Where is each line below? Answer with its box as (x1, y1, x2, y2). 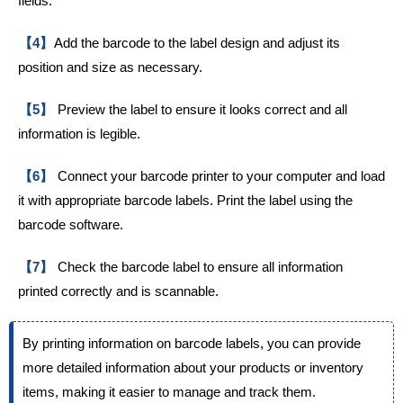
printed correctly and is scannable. (18, 283, 219, 300)
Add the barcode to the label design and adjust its (54, 35, 340, 51)
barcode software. (18, 217, 123, 233)
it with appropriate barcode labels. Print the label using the (18, 193, 353, 209)
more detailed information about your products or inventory (22, 360, 363, 376)
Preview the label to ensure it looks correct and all (54, 102, 347, 118)
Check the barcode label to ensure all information (54, 259, 343, 275)
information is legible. (18, 126, 140, 142)
